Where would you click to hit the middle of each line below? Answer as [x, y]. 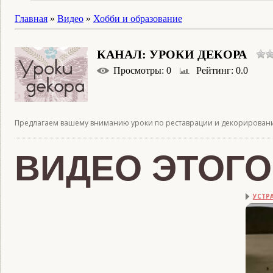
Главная [31, 19]
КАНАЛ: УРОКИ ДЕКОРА [172, 54]
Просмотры [137, 70]
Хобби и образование [138, 19]
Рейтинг [214, 70]
